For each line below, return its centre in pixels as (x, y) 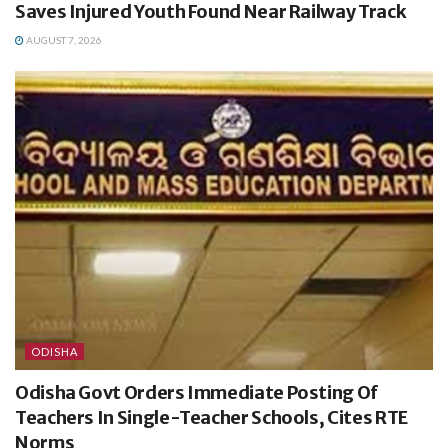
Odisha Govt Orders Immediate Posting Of (196, 392)
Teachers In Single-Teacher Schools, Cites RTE (211, 417)
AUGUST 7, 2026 (63, 39)
